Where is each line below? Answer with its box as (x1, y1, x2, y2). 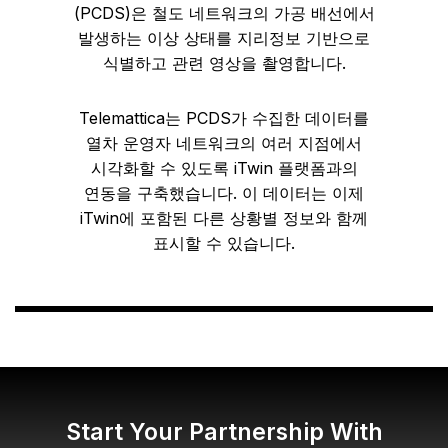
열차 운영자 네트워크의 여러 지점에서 (86, 133, 362, 153)
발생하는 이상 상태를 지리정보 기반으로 (78, 28, 370, 48)
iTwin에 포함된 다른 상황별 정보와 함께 (80, 208, 368, 228)
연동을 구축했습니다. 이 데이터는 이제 (84, 183, 364, 203)
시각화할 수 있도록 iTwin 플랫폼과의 (90, 158, 358, 178)
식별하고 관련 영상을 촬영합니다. (102, 53, 346, 73)
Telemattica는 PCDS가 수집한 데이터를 (79, 108, 369, 128)
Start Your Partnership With (65, 418, 383, 446)
